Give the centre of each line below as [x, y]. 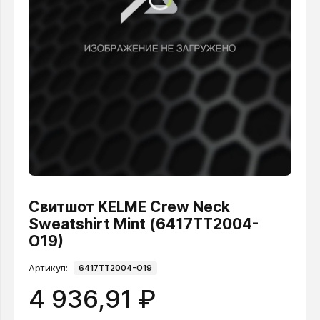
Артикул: [48, 267]
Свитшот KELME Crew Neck [129, 206]
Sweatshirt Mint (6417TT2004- [144, 224]
